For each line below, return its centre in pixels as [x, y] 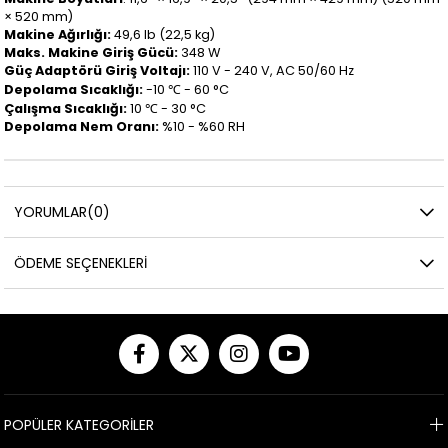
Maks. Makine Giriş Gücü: [91, 53]
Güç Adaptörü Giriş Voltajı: [97, 71]
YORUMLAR [51, 212]
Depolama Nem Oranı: [82, 127]
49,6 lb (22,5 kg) [163, 35]
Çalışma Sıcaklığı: [66, 109]
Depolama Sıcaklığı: [75, 90]
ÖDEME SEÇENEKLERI [81, 263]
